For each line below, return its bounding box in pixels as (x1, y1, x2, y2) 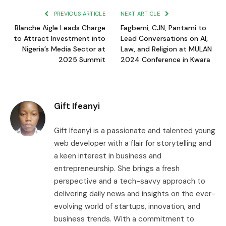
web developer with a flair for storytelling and (54, 138, 211, 149)
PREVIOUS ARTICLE (52, 10, 105, 18)
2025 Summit (59, 55, 105, 65)
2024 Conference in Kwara (121, 55, 210, 65)
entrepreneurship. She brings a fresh (54, 163, 180, 174)
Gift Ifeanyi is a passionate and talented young (54, 126, 215, 136)
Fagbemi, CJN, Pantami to (121, 23, 206, 33)
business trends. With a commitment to (54, 214, 194, 224)
